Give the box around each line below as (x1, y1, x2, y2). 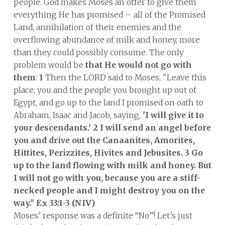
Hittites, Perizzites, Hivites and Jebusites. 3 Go (13, 148, 203, 158)
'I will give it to (142, 110, 204, 120)
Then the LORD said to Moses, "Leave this (43, 72, 206, 82)
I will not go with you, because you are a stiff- (13, 173, 200, 183)
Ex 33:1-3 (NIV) (36, 198, 95, 208)
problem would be (13, 60, 85, 70)
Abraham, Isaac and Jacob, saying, (13, 110, 143, 120)
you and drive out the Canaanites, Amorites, (13, 135, 195, 145)
